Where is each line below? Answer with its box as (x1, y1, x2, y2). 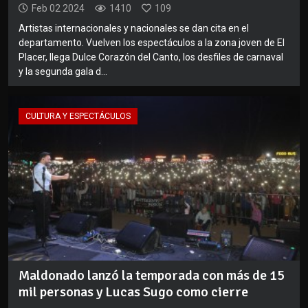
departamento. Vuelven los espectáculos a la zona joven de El (19, 37, 285, 49)
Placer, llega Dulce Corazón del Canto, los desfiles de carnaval (19, 52, 283, 63)
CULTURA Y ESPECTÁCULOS (25, 111, 131, 122)
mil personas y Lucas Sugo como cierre (19, 283, 248, 300)
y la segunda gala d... (19, 66, 107, 78)
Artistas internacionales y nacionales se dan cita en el (19, 23, 249, 34)
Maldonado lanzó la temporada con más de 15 (19, 266, 285, 284)
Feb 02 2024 (32, 3, 85, 14)
